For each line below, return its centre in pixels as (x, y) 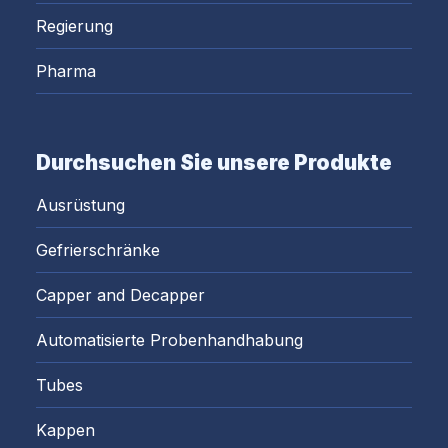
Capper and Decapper (120, 294)
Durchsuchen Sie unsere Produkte (214, 162)
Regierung (74, 25)
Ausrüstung (80, 204)
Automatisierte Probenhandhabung (169, 339)
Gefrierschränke (98, 249)
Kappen (65, 429)
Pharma (66, 70)
